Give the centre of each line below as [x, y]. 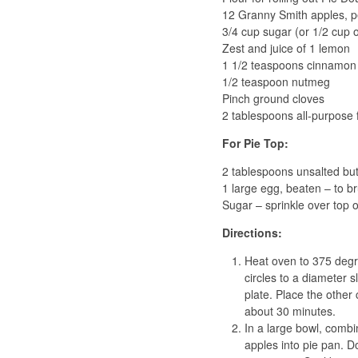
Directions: [252, 232]
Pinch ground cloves [273, 98]
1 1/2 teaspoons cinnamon [289, 64]
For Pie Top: [255, 143]
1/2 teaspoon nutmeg [276, 81]
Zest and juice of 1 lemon [286, 48]
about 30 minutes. [290, 310]
